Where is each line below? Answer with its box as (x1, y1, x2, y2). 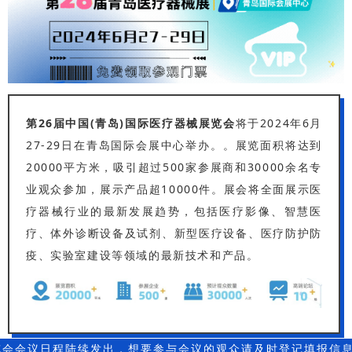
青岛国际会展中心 (86, 137, 186, 153)
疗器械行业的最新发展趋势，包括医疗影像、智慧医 (26, 203, 322, 219)
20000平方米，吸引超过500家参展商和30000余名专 (26, 159, 322, 175)
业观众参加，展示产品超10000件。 (26, 181, 224, 197)
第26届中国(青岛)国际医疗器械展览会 (26, 115, 236, 131)
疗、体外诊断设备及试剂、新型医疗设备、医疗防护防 (26, 225, 322, 241)
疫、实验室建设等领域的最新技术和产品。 (26, 247, 259, 263)
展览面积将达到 (235, 137, 322, 153)
